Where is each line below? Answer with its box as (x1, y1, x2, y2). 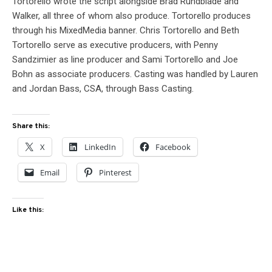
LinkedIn (84, 141, 116, 153)
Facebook (155, 141, 191, 153)
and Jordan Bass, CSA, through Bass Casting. (12, 83, 194, 95)
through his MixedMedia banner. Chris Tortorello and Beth (12, 25, 239, 36)
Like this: (12, 205, 44, 216)
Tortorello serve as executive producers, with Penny (12, 39, 218, 51)
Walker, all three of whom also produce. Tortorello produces (12, 10, 251, 22)
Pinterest (99, 167, 132, 178)
